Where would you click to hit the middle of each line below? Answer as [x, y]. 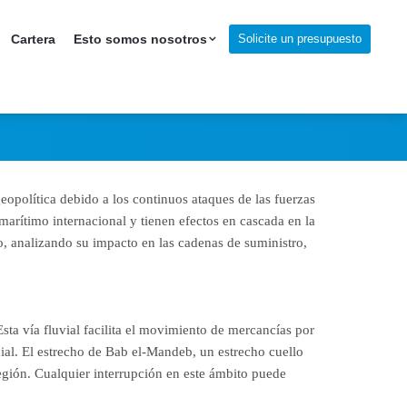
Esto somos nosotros [140, 39]
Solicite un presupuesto [300, 38]
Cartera [33, 39]
